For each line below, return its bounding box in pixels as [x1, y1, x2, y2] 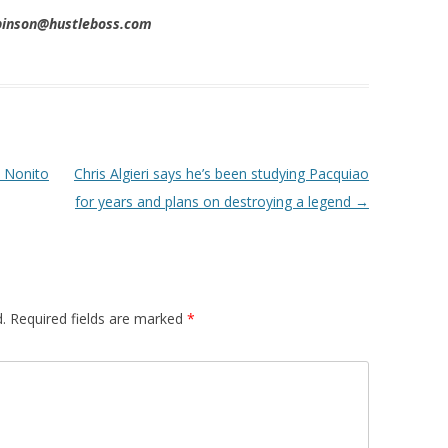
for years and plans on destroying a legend [74, 192, 355, 212]
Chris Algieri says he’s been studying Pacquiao [73, 164, 369, 184]
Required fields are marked [10, 309, 187, 329]
